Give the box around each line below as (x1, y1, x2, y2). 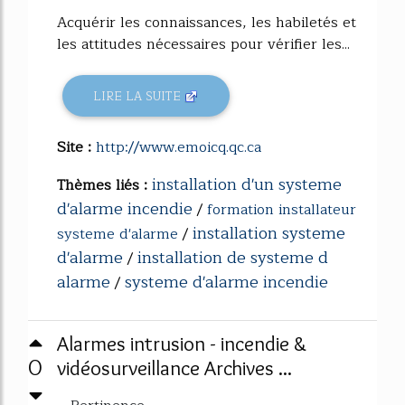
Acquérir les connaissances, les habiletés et (57, 11, 356, 35)
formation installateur (207, 198, 356, 221)
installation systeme (193, 220, 345, 247)
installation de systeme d (137, 244, 328, 271)
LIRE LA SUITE (93, 86, 185, 106)
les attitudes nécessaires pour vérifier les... (57, 33, 350, 57)
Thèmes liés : (57, 174, 152, 197)
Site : (57, 136, 96, 159)
